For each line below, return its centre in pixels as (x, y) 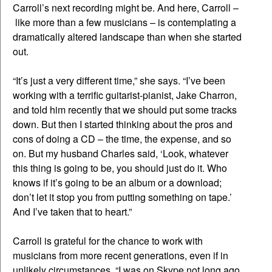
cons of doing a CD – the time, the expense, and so (122, 139)
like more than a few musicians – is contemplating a (124, 22)
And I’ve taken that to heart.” (72, 212)
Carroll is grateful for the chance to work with (108, 241)
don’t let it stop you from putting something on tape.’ (122, 197)
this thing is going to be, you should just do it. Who (120, 168)
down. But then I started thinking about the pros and (123, 124)
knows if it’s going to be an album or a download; (117, 183)
